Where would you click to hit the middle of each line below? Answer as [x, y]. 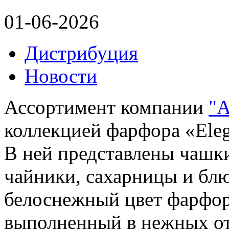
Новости [61, 76]
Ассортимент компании [106, 107]
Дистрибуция [81, 53]
